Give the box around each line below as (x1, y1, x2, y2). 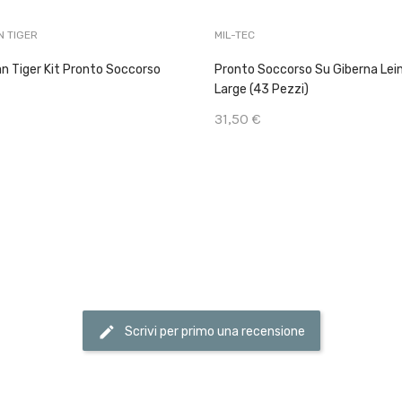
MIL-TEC (214, 29, 255, 42)
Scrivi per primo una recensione (124, 323, 305, 339)
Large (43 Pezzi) (214, 82, 309, 98)
